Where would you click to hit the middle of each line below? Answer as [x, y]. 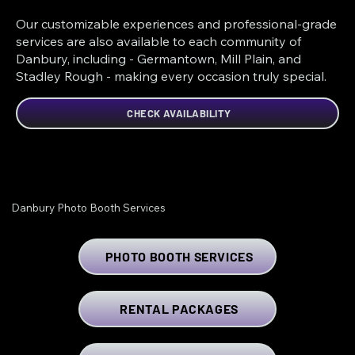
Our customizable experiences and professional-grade [177, 23]
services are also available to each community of [159, 41]
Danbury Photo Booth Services [88, 207]
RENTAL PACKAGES [179, 309]
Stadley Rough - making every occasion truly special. [172, 76]
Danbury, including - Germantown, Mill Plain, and [159, 58]
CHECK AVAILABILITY [179, 113]
